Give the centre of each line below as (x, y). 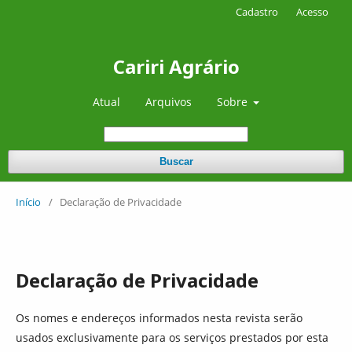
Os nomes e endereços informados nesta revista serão (159, 318)
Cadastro (257, 12)
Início (28, 202)
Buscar (176, 161)
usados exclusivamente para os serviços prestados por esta (172, 337)
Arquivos (168, 102)
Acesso (312, 12)
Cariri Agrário (176, 66)
